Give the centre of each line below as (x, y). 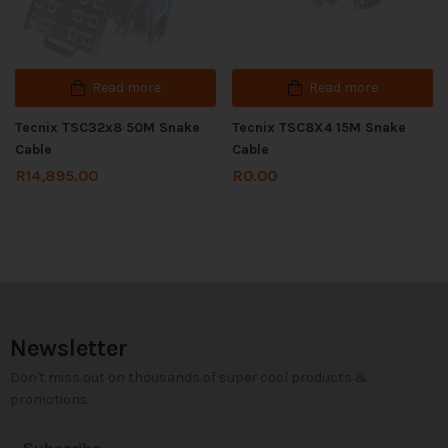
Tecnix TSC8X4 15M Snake (319, 127)
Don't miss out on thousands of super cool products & (189, 377)
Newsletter (69, 347)
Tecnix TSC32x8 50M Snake (107, 127)
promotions (49, 399)
